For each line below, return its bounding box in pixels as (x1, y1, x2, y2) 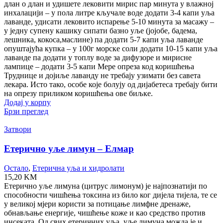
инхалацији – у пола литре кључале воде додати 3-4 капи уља (4, 8, 215, 17)
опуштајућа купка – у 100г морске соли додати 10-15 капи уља (4, 44, 218, 53)
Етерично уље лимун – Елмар (4, 143, 134, 154)
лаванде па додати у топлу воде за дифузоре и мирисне (4, 53, 192, 62)
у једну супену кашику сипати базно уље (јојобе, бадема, (4, 26, 197, 35)
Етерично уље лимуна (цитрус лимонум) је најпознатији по (4, 181, 207, 190)
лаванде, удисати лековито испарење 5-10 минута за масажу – (4, 17, 214, 26)
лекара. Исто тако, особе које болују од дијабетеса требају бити (4, 80, 218, 89)
